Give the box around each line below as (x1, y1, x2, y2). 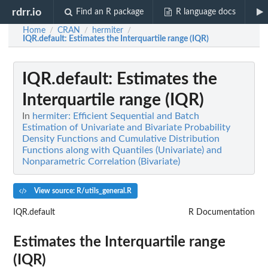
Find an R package (76, 8, 144, 16)
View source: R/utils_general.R (32, 187, 132, 194)
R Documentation (188, 208, 255, 217)
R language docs (175, 8, 236, 16)
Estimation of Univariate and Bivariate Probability (22, 123, 230, 132)
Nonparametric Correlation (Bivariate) (22, 157, 180, 166)
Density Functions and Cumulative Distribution (22, 134, 220, 144)
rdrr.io (12, 7, 42, 17)
